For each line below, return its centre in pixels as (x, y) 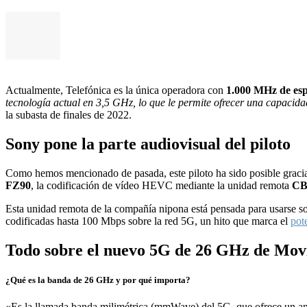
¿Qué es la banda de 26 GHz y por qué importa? (98, 280)
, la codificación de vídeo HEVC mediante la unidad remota (161, 186)
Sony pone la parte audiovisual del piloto (148, 144)
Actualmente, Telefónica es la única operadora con (116, 90)
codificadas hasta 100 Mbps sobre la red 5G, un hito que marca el (148, 221)
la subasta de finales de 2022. (69, 115)
